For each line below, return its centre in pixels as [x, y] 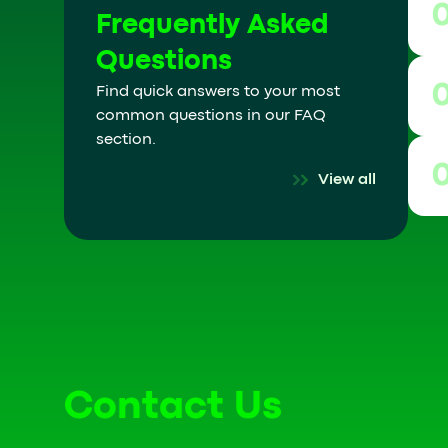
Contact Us [173, 407]
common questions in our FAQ [211, 116]
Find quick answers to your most [218, 92]
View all [347, 180]
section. [126, 140]
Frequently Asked [212, 26]
